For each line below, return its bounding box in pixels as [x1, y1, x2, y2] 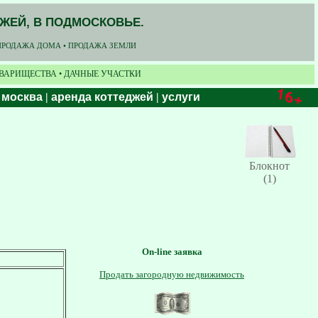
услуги [162, 91, 200, 103]
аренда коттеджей [51, 91, 153, 103]
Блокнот [249, 160, 290, 172]
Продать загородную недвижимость [99, 269, 244, 280]
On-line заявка [141, 246, 202, 257]
